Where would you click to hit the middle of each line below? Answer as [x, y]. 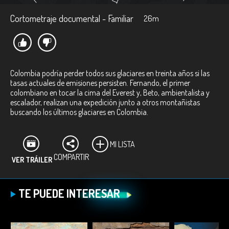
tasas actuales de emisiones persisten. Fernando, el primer [100, 83]
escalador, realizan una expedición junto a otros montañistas [105, 102]
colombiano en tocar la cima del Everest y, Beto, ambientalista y [110, 93]
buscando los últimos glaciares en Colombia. [79, 112]
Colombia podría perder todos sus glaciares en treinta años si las [110, 73]
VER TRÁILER [32, 160]
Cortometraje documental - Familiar [72, 18]
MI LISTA [122, 144]
